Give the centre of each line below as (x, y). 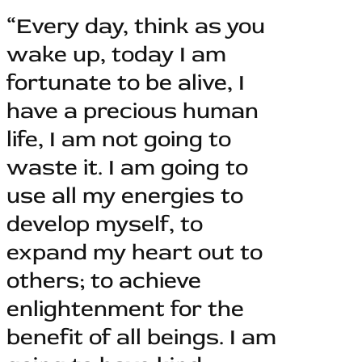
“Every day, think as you (136, 27)
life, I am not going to (119, 140)
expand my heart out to (135, 253)
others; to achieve (104, 281)
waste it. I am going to (127, 168)
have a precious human (133, 112)
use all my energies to (125, 196)
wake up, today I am (116, 55)
